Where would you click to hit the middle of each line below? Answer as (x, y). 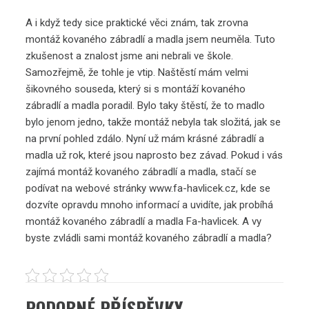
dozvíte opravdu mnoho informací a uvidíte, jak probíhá (150, 205)
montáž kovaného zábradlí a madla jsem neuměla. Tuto (151, 40)
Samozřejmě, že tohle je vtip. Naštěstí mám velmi (137, 73)
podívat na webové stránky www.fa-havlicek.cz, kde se (148, 189)
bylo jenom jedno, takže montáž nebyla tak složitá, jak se (153, 122)
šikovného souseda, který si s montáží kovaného (136, 89)
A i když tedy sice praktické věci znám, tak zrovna (137, 23)
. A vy (250, 222)
